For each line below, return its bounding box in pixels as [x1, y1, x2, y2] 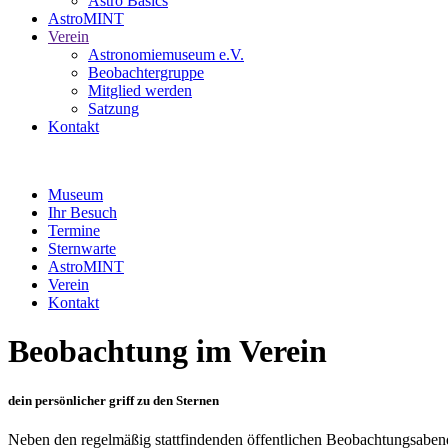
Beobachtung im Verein [8, 333, 327, 370]
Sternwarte [48, 240, 116, 257]
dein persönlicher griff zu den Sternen [8, 392, 219, 408]
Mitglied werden [88, 82, 192, 99]
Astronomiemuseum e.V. [88, 46, 244, 63]
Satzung [88, 100, 139, 117]
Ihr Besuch [48, 204, 117, 221]
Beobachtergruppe [88, 64, 204, 81]
